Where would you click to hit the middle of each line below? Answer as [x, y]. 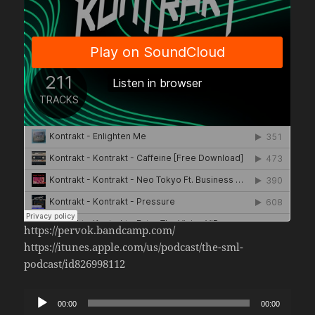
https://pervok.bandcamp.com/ [100, 230]
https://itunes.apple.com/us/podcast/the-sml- [134, 246]
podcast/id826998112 [75, 263]
